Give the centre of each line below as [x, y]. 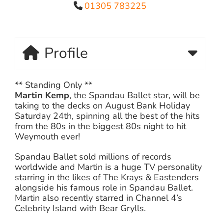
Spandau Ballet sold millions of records [93, 156]
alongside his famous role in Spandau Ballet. [104, 187]
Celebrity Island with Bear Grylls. [80, 208]
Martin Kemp [42, 95]
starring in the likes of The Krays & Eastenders [107, 177]
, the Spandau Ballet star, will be [135, 95]
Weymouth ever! [47, 136]
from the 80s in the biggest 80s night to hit [100, 126]
